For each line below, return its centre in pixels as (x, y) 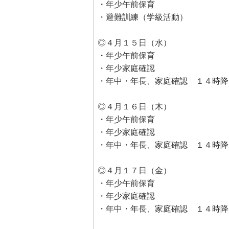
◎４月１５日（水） (134, 43)
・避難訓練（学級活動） (143, 17)
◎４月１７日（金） (134, 170)
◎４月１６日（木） (134, 107)
